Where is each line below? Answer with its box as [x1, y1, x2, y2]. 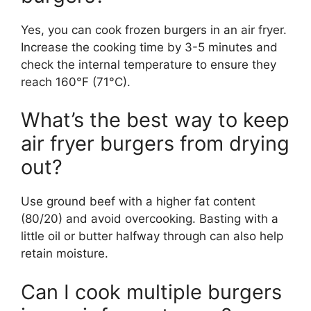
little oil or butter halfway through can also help [21, 229, 283, 244]
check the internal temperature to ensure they [21, 57, 276, 72]
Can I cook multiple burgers [21, 279, 282, 304]
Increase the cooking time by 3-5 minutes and [21, 40, 278, 54]
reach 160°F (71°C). [21, 74, 131, 89]
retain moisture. [21, 246, 108, 261]
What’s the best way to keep [21, 108, 289, 133]
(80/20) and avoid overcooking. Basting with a [21, 212, 278, 226]
